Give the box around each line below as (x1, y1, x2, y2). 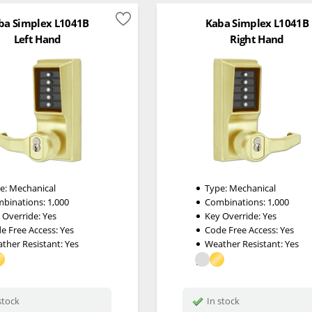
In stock (206, 295, 240, 308)
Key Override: (204, 209, 263, 222)
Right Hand (230, 31, 284, 46)
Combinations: (204, 195, 267, 208)
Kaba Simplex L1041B (205, 16, 309, 31)
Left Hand (13, 31, 61, 46)
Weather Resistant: (204, 237, 285, 250)
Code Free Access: (204, 223, 280, 236)
